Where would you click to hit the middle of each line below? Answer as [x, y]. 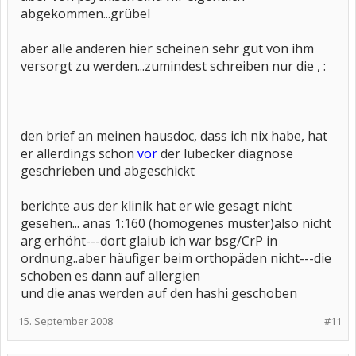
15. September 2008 [66, 321]
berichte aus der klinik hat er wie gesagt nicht [156, 206]
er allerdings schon [79, 153]
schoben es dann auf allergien [110, 276]
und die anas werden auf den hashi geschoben [159, 293]
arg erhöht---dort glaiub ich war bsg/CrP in [149, 241]
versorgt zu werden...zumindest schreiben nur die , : [173, 66]
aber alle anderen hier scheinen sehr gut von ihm [167, 48]
